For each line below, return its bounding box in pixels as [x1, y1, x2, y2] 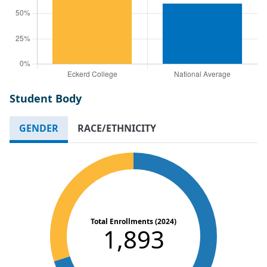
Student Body [10, 91, 82, 105]
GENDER [19, 121, 58, 135]
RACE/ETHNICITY [77, 121, 156, 135]
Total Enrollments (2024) [91, 216, 176, 226]
